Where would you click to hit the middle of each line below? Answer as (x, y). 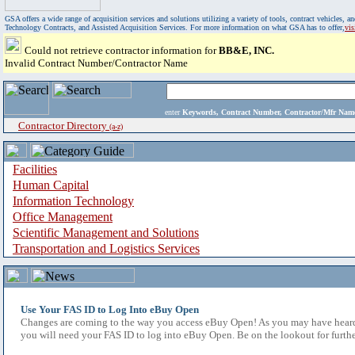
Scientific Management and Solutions (106, 233)
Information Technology (73, 201)
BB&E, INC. (246, 50)
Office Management (63, 217)
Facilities (35, 169)
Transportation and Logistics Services (106, 248)
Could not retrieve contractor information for (122, 50)
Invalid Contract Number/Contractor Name (96, 63)
